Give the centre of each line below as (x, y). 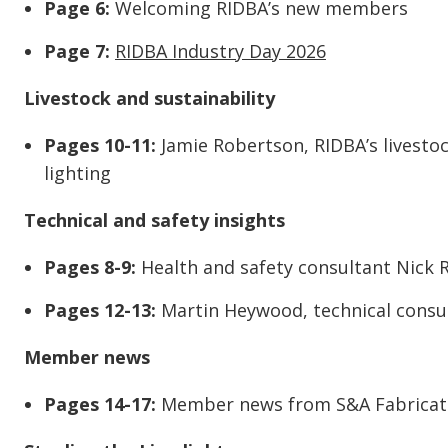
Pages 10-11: (100, 145)
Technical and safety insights (154, 220)
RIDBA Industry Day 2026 (220, 51)
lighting (77, 173)
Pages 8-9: (90, 267)
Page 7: (77, 51)
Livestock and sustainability (149, 98)
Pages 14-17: (100, 404)
